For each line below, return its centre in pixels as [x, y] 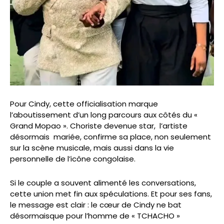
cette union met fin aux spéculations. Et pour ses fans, [111, 194]
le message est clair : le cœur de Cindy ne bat [96, 205]
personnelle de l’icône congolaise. [73, 159]
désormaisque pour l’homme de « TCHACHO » [95, 216]
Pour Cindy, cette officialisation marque [84, 104]
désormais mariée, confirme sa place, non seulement [110, 137]
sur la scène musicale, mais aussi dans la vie [92, 148]
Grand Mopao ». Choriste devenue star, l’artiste [99, 126]
